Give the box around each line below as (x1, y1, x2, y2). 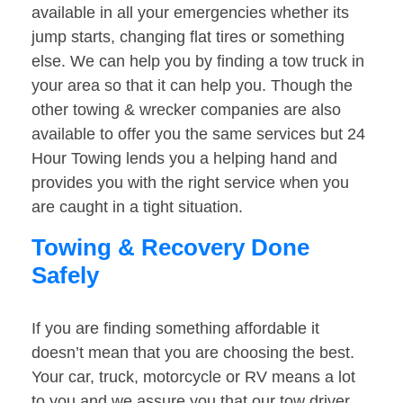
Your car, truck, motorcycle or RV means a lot (31, 368, 355, 387)
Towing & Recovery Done (31, 234, 309, 262)
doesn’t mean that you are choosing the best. (31, 344, 354, 363)
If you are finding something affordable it (31, 319, 319, 338)
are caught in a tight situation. (31, 198, 243, 217)
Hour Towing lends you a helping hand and (31, 149, 337, 168)
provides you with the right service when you (31, 174, 349, 193)
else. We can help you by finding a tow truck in (31, 52, 364, 71)
